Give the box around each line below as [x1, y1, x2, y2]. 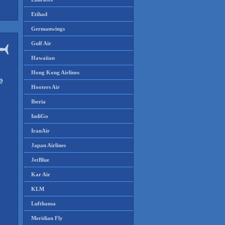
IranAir [31, 128, 50, 134]
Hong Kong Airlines [31, 69, 79, 75]
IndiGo [31, 113, 48, 119]
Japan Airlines [31, 142, 66, 148]
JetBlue [31, 157, 49, 163]
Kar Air [31, 171, 50, 177]
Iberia [31, 98, 46, 104]
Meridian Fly [31, 215, 63, 221]
